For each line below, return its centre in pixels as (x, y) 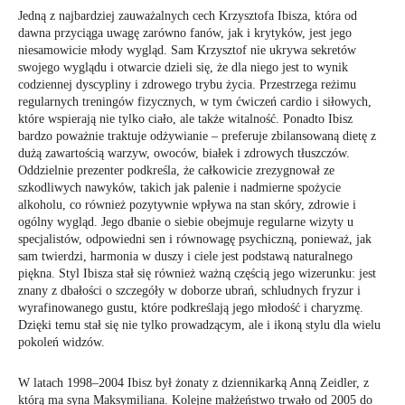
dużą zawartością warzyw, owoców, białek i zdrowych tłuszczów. (184, 153)
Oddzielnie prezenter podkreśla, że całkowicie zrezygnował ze (176, 170)
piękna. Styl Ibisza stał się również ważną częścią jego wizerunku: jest (197, 273)
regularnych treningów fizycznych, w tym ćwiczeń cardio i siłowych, (195, 102)
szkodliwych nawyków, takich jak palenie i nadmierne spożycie (179, 188)
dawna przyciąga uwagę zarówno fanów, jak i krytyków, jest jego (185, 33)
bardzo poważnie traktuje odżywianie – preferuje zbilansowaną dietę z (197, 136)
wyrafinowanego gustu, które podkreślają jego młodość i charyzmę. (191, 308)
